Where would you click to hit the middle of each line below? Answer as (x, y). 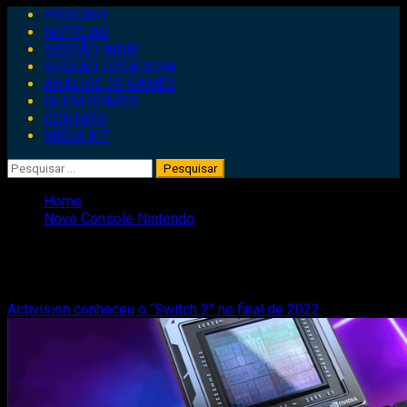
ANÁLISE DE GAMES (109, 84)
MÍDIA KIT (77, 136)
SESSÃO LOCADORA (109, 67)
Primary (31, 14)
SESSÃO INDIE (91, 50)
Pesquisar (39, 167)
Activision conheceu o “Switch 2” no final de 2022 (164, 309)
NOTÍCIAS (76, 32)
